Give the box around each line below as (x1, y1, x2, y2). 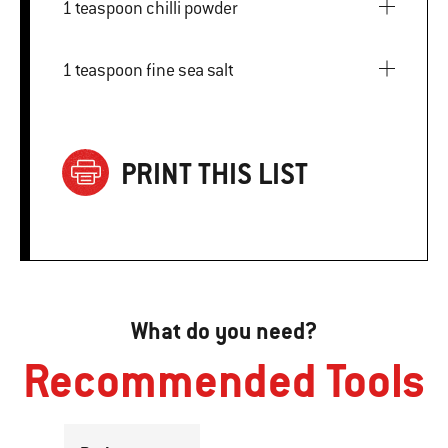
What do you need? (131, 315, 317, 346)
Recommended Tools (23, 350, 425, 410)
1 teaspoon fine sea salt (146, 58, 234, 81)
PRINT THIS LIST (121, 155, 308, 193)
